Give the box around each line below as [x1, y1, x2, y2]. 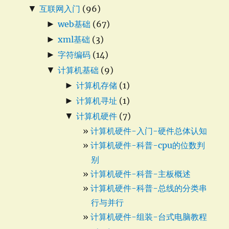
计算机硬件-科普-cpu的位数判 [90, 140, 205, 151]
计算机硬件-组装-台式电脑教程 [90, 212, 208, 222]
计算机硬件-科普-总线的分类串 [90, 183, 208, 194]
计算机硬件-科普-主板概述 [90, 169, 191, 179]
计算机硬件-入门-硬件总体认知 [90, 126, 208, 136]
